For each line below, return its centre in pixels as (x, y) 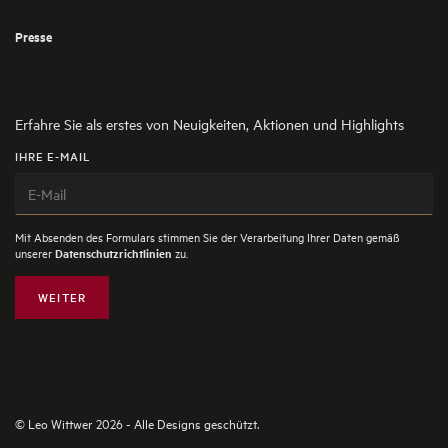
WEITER (62, 297)
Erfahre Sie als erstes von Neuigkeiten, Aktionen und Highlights (209, 124)
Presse (33, 36)
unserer (35, 253)
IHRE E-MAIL (53, 157)
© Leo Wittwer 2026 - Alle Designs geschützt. (137, 423)
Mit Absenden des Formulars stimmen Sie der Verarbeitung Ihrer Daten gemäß (207, 237)
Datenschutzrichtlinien (113, 254)
